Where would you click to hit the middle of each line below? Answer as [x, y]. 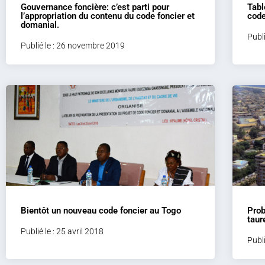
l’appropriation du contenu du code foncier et [108, 16]
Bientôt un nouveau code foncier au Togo [101, 211]
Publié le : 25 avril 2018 [62, 231]
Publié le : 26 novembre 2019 [73, 46]
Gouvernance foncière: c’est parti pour [95, 7]
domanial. [40, 25]
